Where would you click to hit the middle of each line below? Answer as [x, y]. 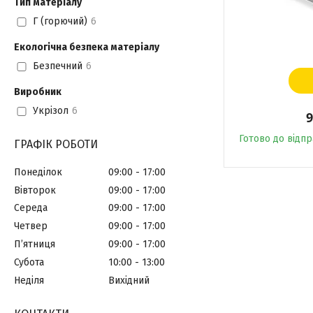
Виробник [38, 92]
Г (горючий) [60, 22]
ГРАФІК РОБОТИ [56, 144]
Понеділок [38, 172]
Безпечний [57, 66]
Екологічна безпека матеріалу [87, 47]
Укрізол [50, 111]
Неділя [29, 280]
